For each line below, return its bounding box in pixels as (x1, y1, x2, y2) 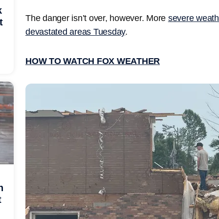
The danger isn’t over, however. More (25, 13, 168, 23)
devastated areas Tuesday (25, 26, 125, 37)
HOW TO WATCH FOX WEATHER (25, 56, 160, 66)
